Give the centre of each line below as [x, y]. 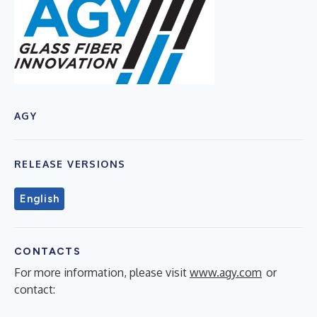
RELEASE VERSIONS [70, 163]
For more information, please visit [102, 272]
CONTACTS [48, 251]
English [40, 198]
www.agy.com [226, 272]
